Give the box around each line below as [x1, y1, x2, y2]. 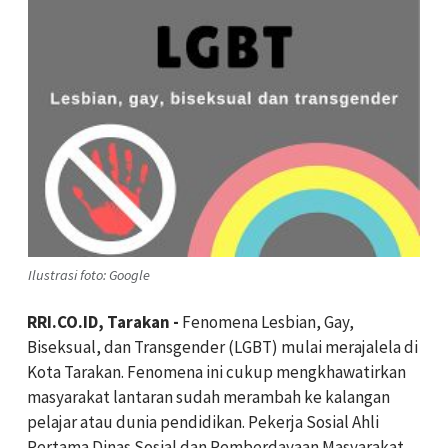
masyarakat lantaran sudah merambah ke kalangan [27, 386, 390, 409]
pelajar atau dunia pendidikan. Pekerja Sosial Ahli [27, 411, 379, 434]
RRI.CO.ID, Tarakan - [27, 311, 179, 334]
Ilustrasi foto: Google [28, 265, 150, 284]
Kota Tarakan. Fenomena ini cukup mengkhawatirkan [27, 361, 406, 384]
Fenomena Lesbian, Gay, [179, 311, 354, 334]
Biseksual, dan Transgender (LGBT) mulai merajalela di [27, 336, 418, 359]
